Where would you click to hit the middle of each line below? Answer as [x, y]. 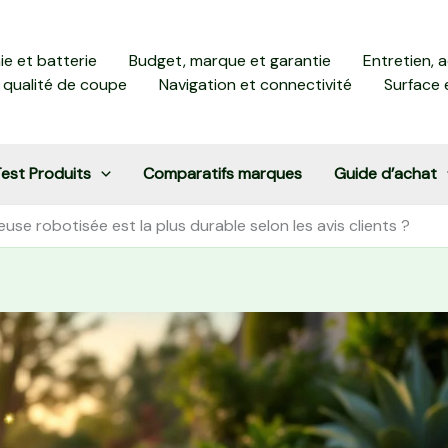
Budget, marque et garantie [230, 60]
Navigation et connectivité [255, 84]
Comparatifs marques [222, 173]
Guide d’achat [385, 173]
